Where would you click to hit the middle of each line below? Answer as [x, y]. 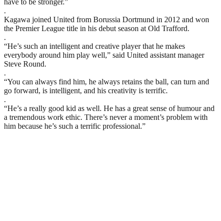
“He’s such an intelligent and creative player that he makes [94, 46]
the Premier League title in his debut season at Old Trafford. [97, 28]
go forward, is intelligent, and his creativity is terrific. [86, 90]
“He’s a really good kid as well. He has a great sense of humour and [109, 108]
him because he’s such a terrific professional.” [75, 126]
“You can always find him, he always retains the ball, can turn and [107, 81]
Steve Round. [25, 64]
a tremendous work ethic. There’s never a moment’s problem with [106, 117]
